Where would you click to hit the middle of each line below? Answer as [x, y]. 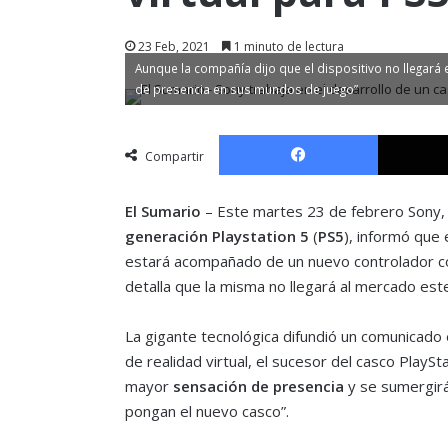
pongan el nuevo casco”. [206, 410]
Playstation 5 [260, 235]
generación [166, 235]
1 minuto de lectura [287, 46]
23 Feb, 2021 [173, 46]
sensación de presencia [260, 385]
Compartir [174, 156]
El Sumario [162, 210]
